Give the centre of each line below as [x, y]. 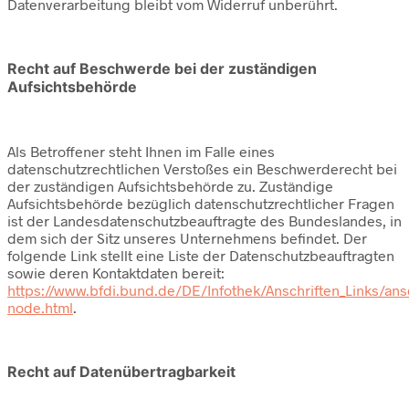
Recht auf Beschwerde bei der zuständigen [162, 69]
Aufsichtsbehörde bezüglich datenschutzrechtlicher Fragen [201, 204]
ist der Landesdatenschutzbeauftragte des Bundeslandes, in [204, 221]
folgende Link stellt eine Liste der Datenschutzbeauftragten [201, 256]
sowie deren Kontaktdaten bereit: [116, 273]
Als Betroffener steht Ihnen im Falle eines [141, 152]
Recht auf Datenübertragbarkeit [121, 372]
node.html [40, 308]
